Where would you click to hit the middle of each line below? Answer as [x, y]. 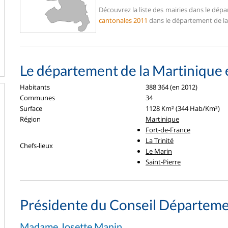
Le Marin [159, 151]
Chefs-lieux [36, 146]
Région [30, 119]
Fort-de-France [168, 130]
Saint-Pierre [163, 162]
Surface [31, 108]
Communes [37, 98]
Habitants [35, 87]
